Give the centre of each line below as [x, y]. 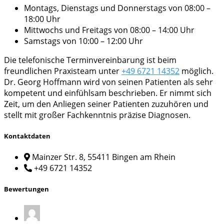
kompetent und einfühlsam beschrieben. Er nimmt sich [108, 93]
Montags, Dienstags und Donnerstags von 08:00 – [117, 8]
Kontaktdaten [27, 136]
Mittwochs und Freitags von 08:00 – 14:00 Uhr [109, 30]
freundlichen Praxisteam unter [63, 71]
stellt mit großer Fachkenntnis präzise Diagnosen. [97, 115]
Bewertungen [26, 189]
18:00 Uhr [42, 19]
